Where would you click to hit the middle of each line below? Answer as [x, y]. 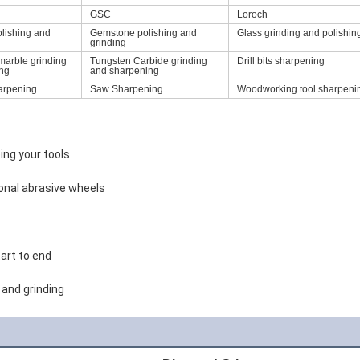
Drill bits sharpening [281, 61]
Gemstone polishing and [143, 33]
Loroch [252, 14]
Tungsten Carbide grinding [149, 61]
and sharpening [125, 71]
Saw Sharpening [127, 89]
